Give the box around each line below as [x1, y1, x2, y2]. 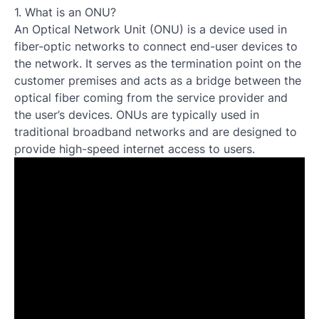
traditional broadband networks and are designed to [14, 125, 297, 140]
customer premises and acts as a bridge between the [14, 73, 301, 88]
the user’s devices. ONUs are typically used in [14, 108, 259, 122]
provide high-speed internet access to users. [14, 142, 255, 157]
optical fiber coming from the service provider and [14, 90, 288, 105]
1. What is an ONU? [14, 5, 116, 20]
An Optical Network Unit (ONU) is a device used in [14, 22, 287, 37]
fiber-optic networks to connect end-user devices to [14, 39, 298, 54]
